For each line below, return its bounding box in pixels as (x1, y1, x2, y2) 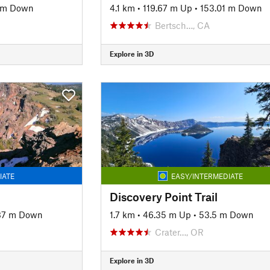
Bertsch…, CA (154, 19, 210, 31)
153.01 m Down (199, 2, 262, 13)
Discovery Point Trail (109, 189, 218, 204)
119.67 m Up (142, 2, 192, 13)
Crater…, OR (154, 226, 204, 237)
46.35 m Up (142, 209, 191, 220)
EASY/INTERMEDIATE (171, 171, 243, 180)
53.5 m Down (198, 209, 254, 220)
